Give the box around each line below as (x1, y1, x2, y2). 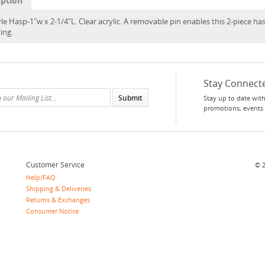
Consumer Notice (26, 206, 79, 215)
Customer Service (26, 160, 85, 170)
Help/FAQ (26, 173, 56, 182)
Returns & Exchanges (26, 195, 90, 204)
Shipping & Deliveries (26, 184, 91, 193)
